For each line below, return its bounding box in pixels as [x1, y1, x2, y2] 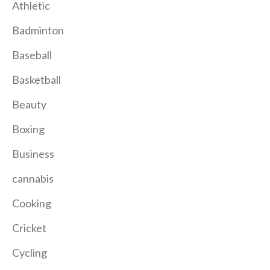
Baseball [12, 48, 52, 62]
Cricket [12, 221, 46, 235]
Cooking [12, 196, 51, 210]
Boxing [12, 122, 45, 136]
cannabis [12, 172, 54, 186]
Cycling [12, 246, 47, 260]
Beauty [12, 98, 46, 111]
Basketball [12, 73, 61, 87]
